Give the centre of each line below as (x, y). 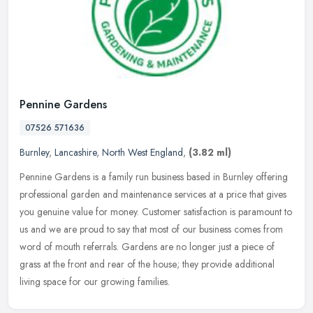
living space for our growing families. (95, 282)
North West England (143, 153)
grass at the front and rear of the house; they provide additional (147, 264)
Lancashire (75, 153)
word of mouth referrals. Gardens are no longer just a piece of (147, 247)
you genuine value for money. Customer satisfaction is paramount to (156, 212)
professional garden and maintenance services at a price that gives (153, 195)
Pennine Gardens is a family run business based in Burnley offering (154, 177)
